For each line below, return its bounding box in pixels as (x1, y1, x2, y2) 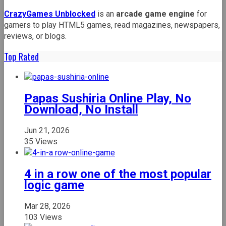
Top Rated (4, 49, 39, 64)
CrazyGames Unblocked (4, 9, 95, 19)
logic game (24, 178, 84, 192)
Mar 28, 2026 (24, 201, 71, 211)
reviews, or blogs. (4, 31, 67, 41)
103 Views (24, 212, 62, 222)
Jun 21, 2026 (24, 125, 70, 135)
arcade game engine (116, 9, 195, 19)
